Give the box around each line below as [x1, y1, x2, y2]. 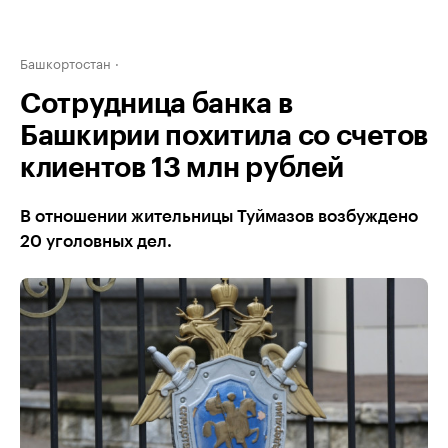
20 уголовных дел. [20, 233, 172, 250]
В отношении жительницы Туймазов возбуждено [20, 208, 418, 225]
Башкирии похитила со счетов [20, 122, 428, 150]
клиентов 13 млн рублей [20, 154, 344, 182]
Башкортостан [20, 52, 111, 72]
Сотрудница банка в [20, 90, 293, 118]
